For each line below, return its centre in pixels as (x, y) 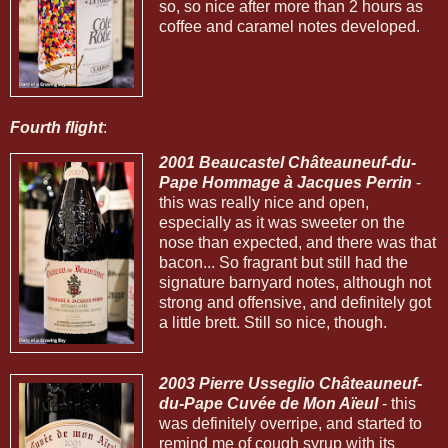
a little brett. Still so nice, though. (272, 323)
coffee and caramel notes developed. (289, 26)
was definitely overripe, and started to (290, 424)
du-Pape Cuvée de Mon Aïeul (268, 404)
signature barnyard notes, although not (294, 283)
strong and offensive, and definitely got (294, 303)
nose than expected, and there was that (297, 243)
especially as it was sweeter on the (281, 223)
